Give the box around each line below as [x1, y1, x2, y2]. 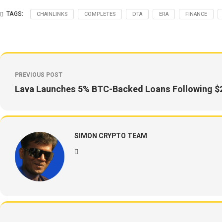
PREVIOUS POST [15, 70, 62, 79]
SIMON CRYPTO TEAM [74, 131, 147, 141]
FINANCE [185, 10, 207, 18]
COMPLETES [84, 10, 115, 18]
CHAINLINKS [37, 10, 67, 18]
